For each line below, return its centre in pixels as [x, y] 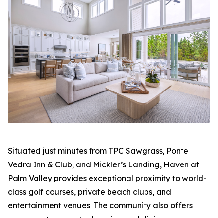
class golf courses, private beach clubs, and [90, 192]
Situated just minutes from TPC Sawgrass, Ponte [98, 151]
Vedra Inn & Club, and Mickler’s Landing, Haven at [103, 165]
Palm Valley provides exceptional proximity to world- [107, 178]
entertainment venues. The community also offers [100, 206]
